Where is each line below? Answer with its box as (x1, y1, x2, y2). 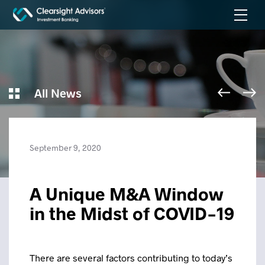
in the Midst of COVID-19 (30, 202, 234, 224)
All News (31, 86, 82, 100)
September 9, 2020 (30, 143, 101, 153)
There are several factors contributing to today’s (30, 252, 232, 263)
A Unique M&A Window (30, 183, 224, 204)
